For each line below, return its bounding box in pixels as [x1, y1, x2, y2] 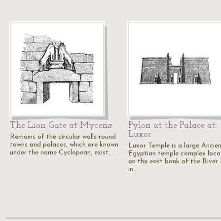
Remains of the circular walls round [10, 133, 116, 141]
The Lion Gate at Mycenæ [10, 121, 113, 130]
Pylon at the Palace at [128, 121, 216, 130]
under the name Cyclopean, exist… [10, 149, 113, 156]
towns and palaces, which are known [10, 141, 118, 148]
